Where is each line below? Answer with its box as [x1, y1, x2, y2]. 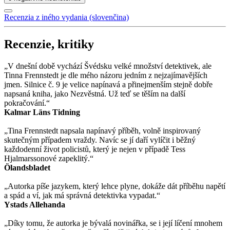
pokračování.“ [4, 98, 50, 107]
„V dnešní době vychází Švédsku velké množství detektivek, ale [4, 61, 212, 70]
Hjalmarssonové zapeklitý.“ [4, 154, 93, 163]
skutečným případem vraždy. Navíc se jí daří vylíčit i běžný [4, 135, 196, 144]
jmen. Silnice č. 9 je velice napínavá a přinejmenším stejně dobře [4, 80, 213, 89]
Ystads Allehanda [4, 200, 65, 209]
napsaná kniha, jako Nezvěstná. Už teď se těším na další [4, 89, 185, 98]
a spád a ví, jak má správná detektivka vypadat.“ [4, 190, 160, 200]
